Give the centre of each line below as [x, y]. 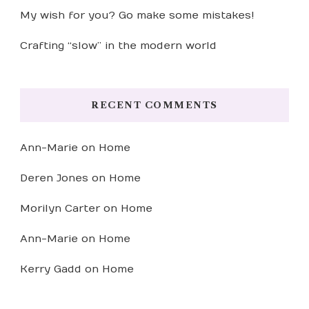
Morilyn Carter [60, 209]
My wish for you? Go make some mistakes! [137, 16]
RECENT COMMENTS [154, 105]
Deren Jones [54, 178]
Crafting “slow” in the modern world [118, 46]
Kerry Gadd [51, 269]
